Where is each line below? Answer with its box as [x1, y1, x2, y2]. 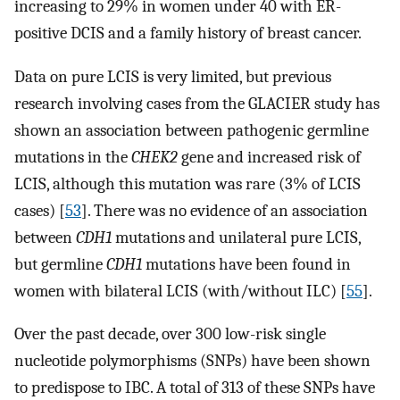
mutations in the [14, 146, 131, 167]
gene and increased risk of [178, 146, 361, 167]
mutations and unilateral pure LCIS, [112, 227, 361, 247]
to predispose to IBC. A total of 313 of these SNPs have [14, 378, 375, 398]
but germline [14, 254, 106, 274]
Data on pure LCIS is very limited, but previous [14, 66, 331, 87]
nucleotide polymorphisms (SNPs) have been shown [14, 351, 371, 371]
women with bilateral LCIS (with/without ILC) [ [14, 280, 346, 301]
